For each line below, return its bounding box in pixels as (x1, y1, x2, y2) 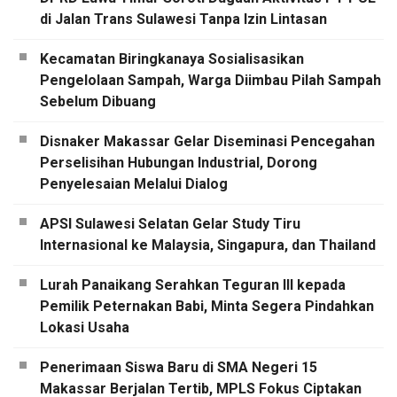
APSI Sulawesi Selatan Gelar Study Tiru (40, 215, 300, 233)
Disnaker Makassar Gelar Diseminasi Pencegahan (40, 133, 375, 151)
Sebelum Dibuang (40, 93, 156, 111)
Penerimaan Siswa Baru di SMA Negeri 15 (40, 359, 317, 377)
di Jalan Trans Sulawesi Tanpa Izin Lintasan (40, 11, 327, 28)
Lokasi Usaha (40, 319, 129, 337)
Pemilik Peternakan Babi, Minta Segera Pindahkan (40, 298, 374, 315)
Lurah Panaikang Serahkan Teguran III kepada (40, 276, 346, 294)
